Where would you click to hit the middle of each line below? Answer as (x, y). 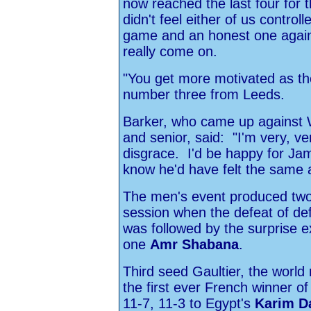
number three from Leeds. (204, 94)
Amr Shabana (194, 244)
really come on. (170, 51)
